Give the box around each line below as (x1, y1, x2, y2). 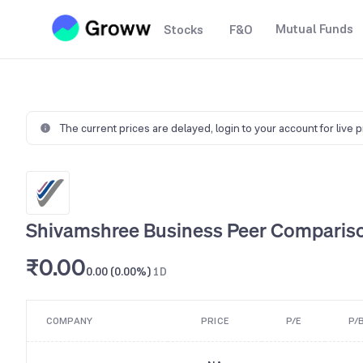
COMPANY (45, 314, 93, 327)
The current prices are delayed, (59, 121, 216, 135)
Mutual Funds (275, 20, 353, 37)
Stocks (164, 21, 203, 38)
